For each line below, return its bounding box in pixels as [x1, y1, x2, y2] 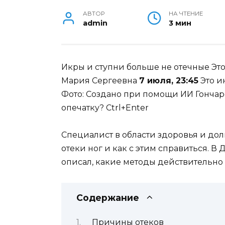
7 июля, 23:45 [139, 76, 198, 86]
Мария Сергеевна [61, 76, 139, 86]
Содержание [76, 192, 139, 203]
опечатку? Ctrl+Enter [61, 103, 149, 113]
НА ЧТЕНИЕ [169, 10, 203, 18]
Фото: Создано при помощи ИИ [61, 89, 195, 99]
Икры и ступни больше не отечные [61, 62, 209, 72]
